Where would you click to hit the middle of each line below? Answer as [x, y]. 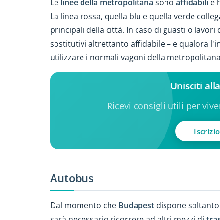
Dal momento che [84, 205]
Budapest [136, 205]
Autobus [72, 178]
